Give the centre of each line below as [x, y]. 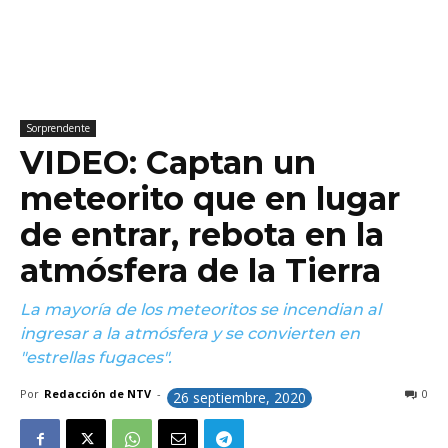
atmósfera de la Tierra [200, 270]
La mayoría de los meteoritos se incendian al [200, 309]
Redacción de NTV [97, 393]
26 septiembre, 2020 [239, 397]
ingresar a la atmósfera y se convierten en [190, 333]
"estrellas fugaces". [96, 357]
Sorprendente [58, 128]
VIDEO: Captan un [168, 162]
